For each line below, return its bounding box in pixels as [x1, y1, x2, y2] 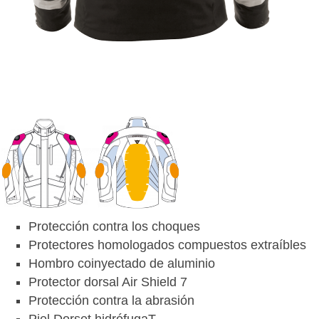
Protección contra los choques [28, 219, 200, 234]
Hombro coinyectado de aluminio [28, 256, 215, 271]
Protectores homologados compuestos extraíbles [28, 238, 306, 252]
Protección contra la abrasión [28, 293, 194, 308]
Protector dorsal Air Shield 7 [28, 275, 187, 289]
